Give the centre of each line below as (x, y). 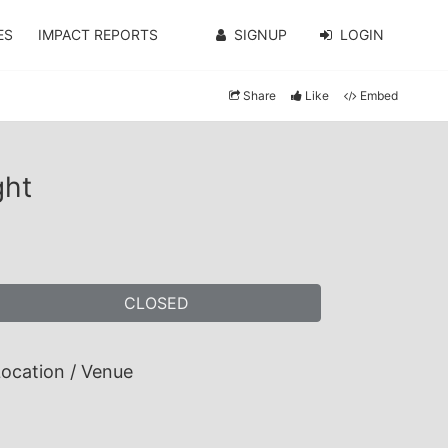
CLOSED (156, 303)
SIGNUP (260, 34)
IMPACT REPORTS (98, 34)
